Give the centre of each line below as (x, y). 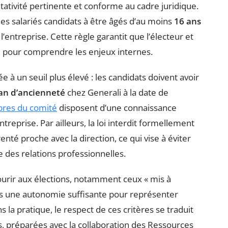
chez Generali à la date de (117, 92)
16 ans (188, 21)
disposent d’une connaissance (117, 107)
